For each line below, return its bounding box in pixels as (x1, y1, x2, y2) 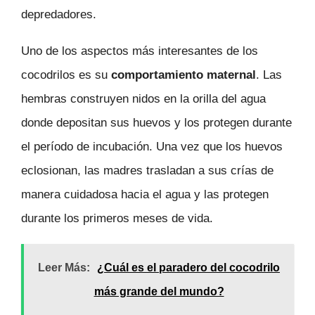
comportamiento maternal (111, 68, 256, 82)
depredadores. (21, 7, 96, 21)
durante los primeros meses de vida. (21, 212, 213, 226)
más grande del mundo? (94, 285, 224, 297)
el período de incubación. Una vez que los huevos (21, 140, 283, 154)
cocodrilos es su (21, 68, 111, 82)
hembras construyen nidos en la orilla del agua (21, 92, 266, 106)
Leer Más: (38, 261, 90, 274)
